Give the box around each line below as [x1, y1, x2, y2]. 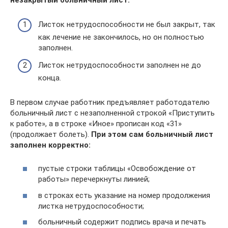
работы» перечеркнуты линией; [38, 175, 150, 184]
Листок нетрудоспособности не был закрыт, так [38, 20, 215, 29]
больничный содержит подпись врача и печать [38, 217, 206, 226]
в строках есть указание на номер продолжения [38, 190, 210, 200]
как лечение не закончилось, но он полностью [38, 33, 204, 42]
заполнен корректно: [10, 140, 91, 150]
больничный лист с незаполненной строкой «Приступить [10, 108, 215, 118]
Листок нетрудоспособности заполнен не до [38, 60, 201, 70]
